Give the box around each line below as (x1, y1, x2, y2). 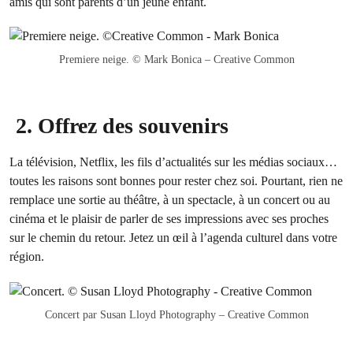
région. (9, 249, 44, 265)
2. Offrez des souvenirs (16, 113, 229, 139)
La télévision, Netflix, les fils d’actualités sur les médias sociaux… (9, 154, 337, 170)
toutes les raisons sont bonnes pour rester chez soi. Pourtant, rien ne (9, 173, 343, 189)
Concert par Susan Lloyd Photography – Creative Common (44, 308, 309, 321)
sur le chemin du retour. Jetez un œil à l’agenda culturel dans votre (9, 230, 337, 246)
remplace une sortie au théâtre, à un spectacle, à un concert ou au (9, 192, 330, 208)
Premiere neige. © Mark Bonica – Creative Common (58, 54, 295, 66)
